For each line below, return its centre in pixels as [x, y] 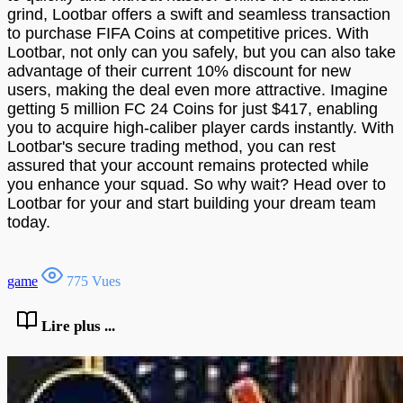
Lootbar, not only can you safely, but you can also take [201, 52]
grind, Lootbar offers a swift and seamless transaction [199, 14]
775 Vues [92, 281]
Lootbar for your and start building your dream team [192, 203]
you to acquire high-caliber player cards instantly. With [201, 127]
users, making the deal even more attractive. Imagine [197, 90]
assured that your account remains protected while [188, 165]
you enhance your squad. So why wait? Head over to [197, 184]
